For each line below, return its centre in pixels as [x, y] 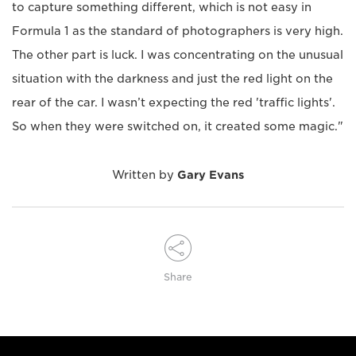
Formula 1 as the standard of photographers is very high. [178, 31]
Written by [145, 174]
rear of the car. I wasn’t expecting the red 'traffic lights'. [174, 102]
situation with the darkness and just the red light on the [172, 78]
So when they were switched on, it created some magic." [178, 126]
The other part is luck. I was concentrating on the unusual [178, 54]
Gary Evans [211, 174]
